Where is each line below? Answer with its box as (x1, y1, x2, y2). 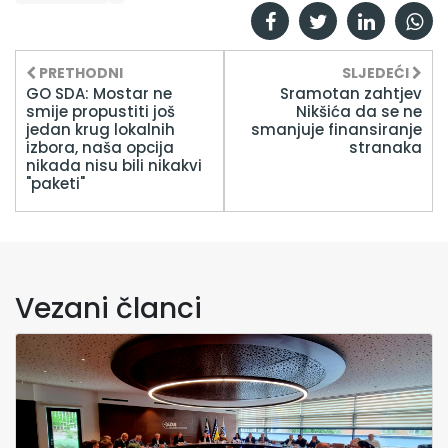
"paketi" (26, 172, 85, 194)
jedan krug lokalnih (26, 118, 175, 140)
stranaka (349, 136, 422, 158)
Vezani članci (15, 288, 202, 328)
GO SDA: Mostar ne (26, 82, 172, 104)
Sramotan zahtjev (280, 82, 422, 104)
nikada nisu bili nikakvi (26, 154, 202, 176)
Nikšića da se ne (296, 100, 422, 122)
